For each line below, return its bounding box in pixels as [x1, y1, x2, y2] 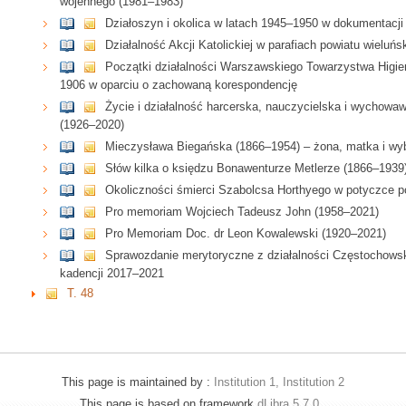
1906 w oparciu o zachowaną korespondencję [60, 78, 298, 92]
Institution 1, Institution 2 [214, 374, 344, 389]
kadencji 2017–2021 [60, 266, 165, 281]
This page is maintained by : [62, 374, 214, 389]
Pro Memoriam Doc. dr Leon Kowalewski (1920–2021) [105, 227, 387, 241]
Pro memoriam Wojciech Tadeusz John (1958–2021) [105, 205, 380, 219]
